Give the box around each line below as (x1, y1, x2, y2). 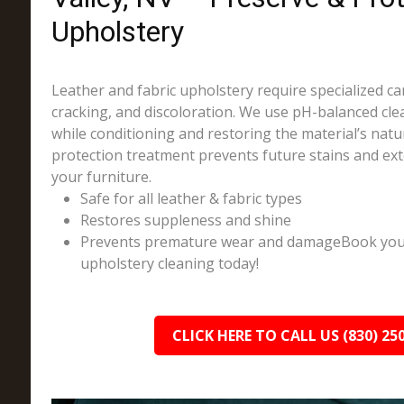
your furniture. (50, 167, 151, 187)
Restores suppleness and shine (79, 210, 291, 230)
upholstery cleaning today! (79, 253, 259, 273)
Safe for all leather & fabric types (79, 188, 302, 208)
